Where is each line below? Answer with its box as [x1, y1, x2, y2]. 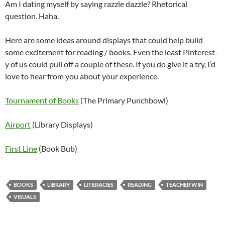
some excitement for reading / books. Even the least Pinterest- [5, 47, 218, 57]
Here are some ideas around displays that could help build [5, 35, 203, 45]
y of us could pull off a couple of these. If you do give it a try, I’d [5, 59, 215, 69]
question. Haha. [5, 11, 59, 21]
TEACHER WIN [166, 181, 203, 188]
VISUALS [14, 193, 36, 200]
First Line [5, 144, 37, 154]
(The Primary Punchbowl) [79, 95, 168, 105]
